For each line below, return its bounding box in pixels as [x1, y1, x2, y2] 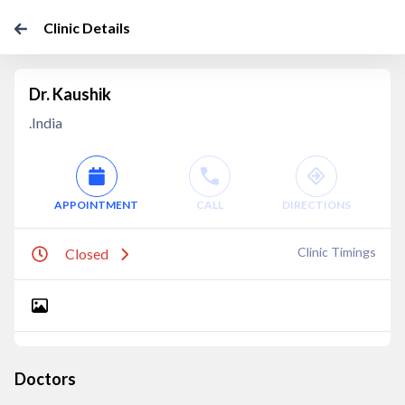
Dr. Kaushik [29, 84, 111, 104]
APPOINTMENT [54, 198, 139, 212]
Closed [65, 245, 108, 262]
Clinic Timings [297, 244, 376, 259]
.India [29, 114, 62, 131]
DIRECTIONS [281, 198, 351, 212]
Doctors [14, 369, 76, 389]
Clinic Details [43, 19, 130, 36]
